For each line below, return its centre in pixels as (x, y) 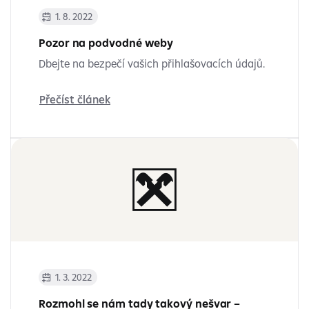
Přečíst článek (75, 99)
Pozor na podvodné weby (106, 43)
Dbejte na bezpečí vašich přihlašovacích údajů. (152, 63)
